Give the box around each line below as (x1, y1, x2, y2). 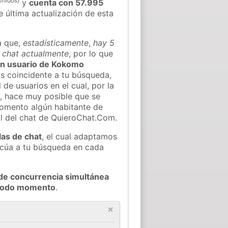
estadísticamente (23, 37, 89, 48)
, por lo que (69, 48, 113, 59)
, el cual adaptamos (42, 131, 118, 141)
